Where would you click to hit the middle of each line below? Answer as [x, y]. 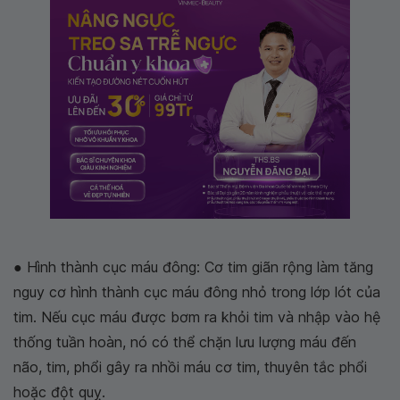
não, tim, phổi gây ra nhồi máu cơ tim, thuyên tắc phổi [190, 367]
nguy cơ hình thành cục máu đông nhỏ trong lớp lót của [197, 292]
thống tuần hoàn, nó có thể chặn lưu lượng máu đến [185, 342]
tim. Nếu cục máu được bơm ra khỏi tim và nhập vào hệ [197, 317]
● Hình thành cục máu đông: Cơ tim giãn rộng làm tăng [193, 267]
